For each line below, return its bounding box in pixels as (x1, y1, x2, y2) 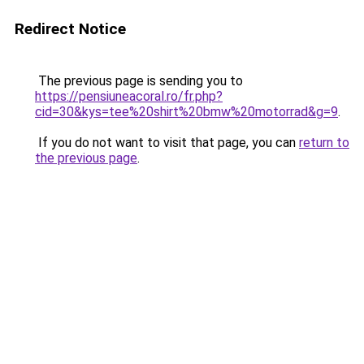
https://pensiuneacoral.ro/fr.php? (35, 89, 223, 104)
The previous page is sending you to (35, 73, 243, 89)
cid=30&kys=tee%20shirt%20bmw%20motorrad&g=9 (35, 104, 338, 119)
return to (299, 135, 349, 150)
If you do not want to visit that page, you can (35, 135, 299, 150)
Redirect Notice (15, 19, 126, 38)
